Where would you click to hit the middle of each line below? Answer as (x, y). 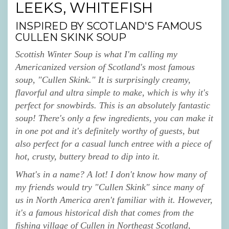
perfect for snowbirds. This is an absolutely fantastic (113, 105)
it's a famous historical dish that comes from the (105, 212)
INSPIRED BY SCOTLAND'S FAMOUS (109, 26)
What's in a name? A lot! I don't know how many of (111, 174)
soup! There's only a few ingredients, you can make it (114, 118)
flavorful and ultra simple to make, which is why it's (112, 92)
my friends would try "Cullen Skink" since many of (109, 187)
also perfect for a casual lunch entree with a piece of (113, 143)
